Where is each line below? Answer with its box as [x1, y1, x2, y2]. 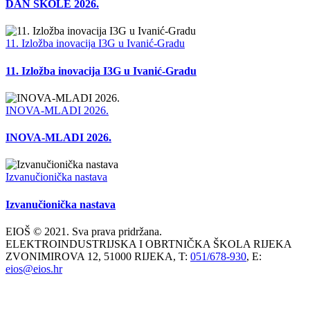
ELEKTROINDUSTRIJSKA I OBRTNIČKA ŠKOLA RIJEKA [6, 237, 292, 250]
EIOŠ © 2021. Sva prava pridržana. [6, 225, 162, 237]
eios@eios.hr [6, 262, 62, 275]
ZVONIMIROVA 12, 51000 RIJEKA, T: [6, 250, 190, 262]
